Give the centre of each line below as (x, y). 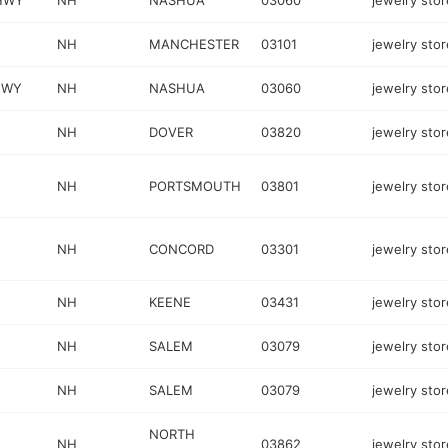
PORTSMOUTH (195, 185)
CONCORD (182, 248)
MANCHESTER (194, 44)
